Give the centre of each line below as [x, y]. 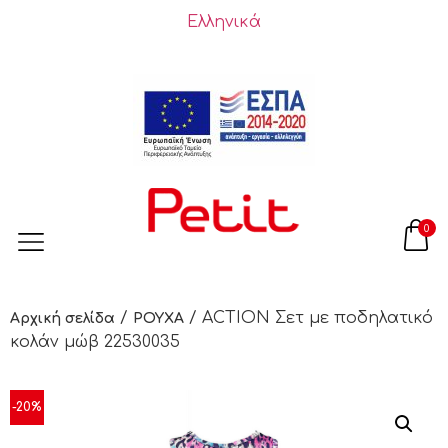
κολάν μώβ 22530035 [95, 342]
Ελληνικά [224, 21]
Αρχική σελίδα [62, 319]
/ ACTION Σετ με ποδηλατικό [308, 318]
